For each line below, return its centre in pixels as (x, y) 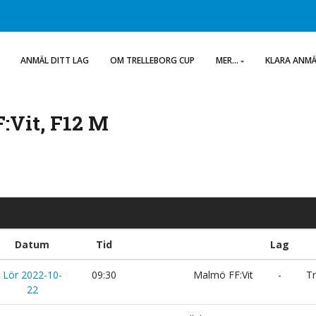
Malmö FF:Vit (225, 275)
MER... (227, 60)
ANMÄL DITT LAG (55, 60)
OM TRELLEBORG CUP (152, 60)
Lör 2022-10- (32, 275)
